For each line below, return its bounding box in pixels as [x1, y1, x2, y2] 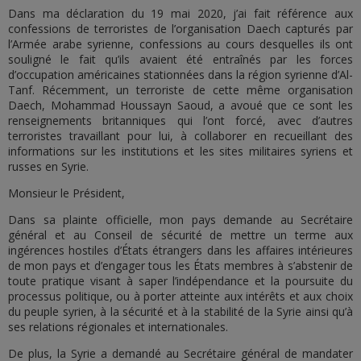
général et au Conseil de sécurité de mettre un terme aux [8, 227, 353, 243]
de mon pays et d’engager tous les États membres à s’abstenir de [8, 258, 353, 273]
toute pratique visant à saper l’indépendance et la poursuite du [8, 273, 353, 288]
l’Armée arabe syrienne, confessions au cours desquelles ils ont [8, 36, 353, 52]
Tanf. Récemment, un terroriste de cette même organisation [8, 82, 353, 98]
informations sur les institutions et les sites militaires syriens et [8, 143, 353, 159]
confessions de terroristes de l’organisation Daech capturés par [8, 21, 353, 36]
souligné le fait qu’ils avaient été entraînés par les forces [8, 52, 353, 67]
